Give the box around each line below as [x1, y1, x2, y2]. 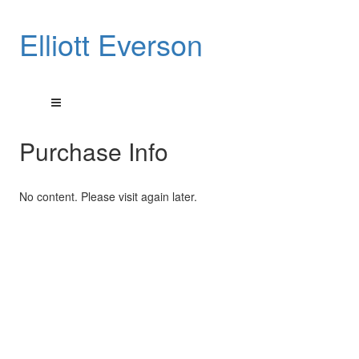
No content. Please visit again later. [18, 188, 197, 204]
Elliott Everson [18, 23, 203, 64]
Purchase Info [18, 134, 168, 168]
